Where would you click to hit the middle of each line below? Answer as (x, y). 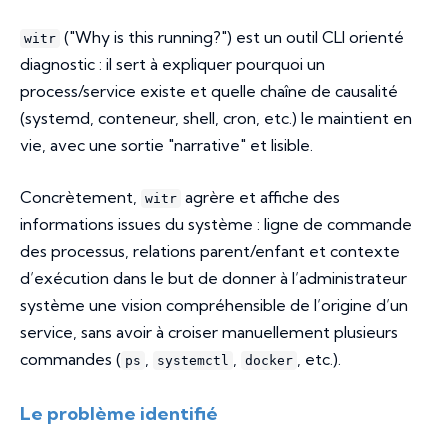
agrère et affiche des (260, 197)
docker (269, 361)
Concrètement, (80, 197)
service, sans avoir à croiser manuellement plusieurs (209, 332)
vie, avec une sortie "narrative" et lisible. (166, 145)
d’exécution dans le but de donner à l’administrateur (213, 278)
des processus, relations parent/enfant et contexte (210, 251)
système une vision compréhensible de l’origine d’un (214, 305)
